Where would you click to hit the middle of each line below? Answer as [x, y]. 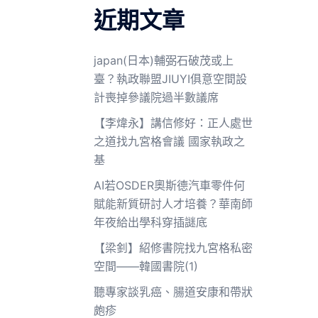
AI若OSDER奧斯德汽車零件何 [169, 185]
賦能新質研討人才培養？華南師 [173, 204]
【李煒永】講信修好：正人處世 [173, 123]
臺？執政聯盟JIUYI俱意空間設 [170, 79]
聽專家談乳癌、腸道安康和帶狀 [173, 292]
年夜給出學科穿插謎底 [150, 222]
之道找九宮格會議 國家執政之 [169, 141]
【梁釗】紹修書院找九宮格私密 [173, 248]
